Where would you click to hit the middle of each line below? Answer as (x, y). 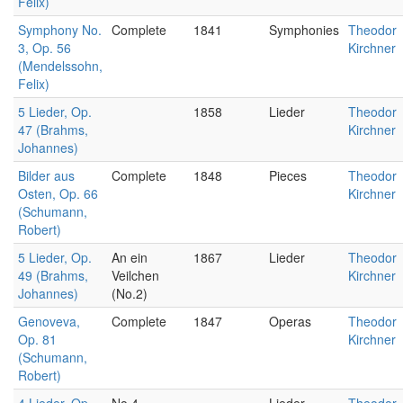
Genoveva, (49, 321)
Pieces (288, 175)
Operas (290, 321)
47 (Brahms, (53, 130)
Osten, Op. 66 (58, 193)
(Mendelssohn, (60, 66)
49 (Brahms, (53, 275)
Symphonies (304, 30)
